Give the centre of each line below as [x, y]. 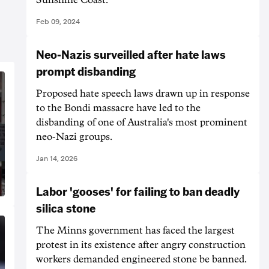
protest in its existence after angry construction [141, 245]
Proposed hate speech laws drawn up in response [143, 93]
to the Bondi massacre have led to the [118, 108]
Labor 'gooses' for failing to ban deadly [138, 191]
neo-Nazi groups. [74, 137]
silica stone [66, 207]
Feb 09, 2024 [58, 21]
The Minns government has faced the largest [135, 230]
